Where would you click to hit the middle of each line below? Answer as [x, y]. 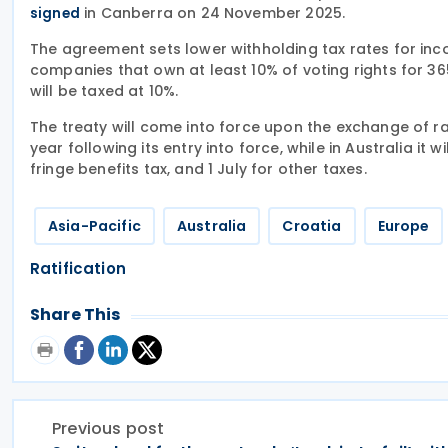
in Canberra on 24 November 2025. [212, 13]
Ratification [78, 268]
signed [55, 13]
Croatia [312, 226]
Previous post [108, 428]
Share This [75, 314]
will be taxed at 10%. [104, 91]
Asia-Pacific [94, 226]
